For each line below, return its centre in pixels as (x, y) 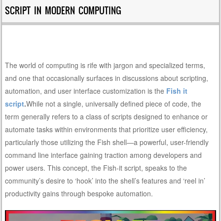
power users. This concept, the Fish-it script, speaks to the (96, 168)
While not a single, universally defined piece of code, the (114, 104)
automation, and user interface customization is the (86, 91)
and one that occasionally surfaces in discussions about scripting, (107, 78)
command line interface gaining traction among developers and (104, 155)
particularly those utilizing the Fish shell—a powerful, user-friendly (107, 142)
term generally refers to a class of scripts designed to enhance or (107, 117)
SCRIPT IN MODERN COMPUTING (63, 11)
